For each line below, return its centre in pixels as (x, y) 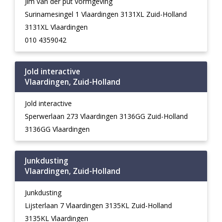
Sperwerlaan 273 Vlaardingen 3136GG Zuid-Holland (106, 116)
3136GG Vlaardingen (57, 129)
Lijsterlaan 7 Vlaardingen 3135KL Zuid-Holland (98, 205)
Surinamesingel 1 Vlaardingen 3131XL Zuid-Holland (106, 14)
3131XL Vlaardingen (56, 27)
